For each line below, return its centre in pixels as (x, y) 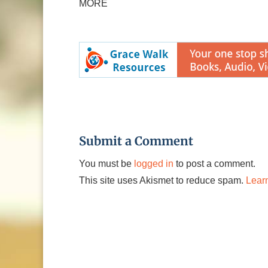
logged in (154, 164)
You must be (106, 164)
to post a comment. (214, 164)
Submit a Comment (136, 141)
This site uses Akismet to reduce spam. (162, 180)
